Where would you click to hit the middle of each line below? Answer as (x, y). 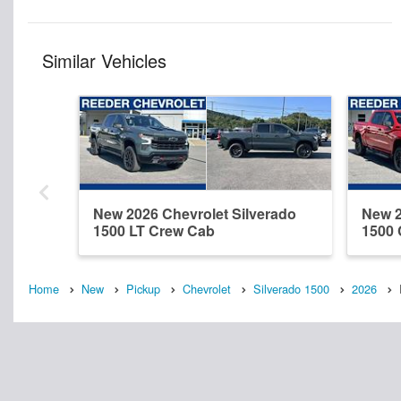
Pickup (143, 288)
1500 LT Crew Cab (154, 230)
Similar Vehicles (104, 60)
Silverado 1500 (291, 288)
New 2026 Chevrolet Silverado (195, 213)
